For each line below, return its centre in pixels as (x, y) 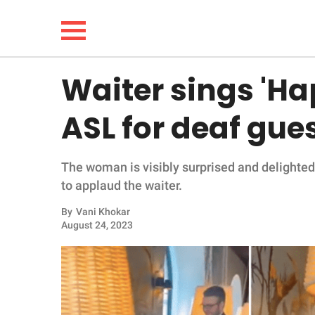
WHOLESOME (63, 210)
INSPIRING (54, 246)
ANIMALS (52, 282)
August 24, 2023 (97, 225)
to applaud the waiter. (122, 185)
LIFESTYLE (55, 138)
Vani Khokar (103, 212)
